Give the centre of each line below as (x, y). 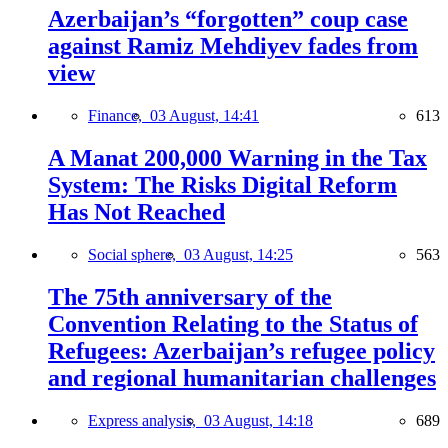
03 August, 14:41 (204, 116)
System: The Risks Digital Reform (222, 185)
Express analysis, (146, 420)
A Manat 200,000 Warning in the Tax (237, 158)
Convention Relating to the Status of (233, 324)
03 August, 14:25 (238, 255)
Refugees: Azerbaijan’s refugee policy (241, 351)
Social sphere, (136, 255)
